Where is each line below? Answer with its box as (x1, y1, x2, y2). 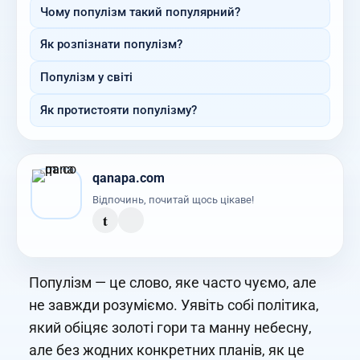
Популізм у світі (39, 70, 133, 85)
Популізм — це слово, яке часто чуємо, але (29, 274, 317, 292)
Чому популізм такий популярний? (39, 4, 240, 19)
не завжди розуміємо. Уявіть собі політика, (29, 297, 319, 314)
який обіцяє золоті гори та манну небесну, (29, 319, 312, 337)
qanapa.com (92, 170, 165, 186)
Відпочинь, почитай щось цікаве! (92, 194, 254, 207)
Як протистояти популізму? (39, 102, 197, 117)
